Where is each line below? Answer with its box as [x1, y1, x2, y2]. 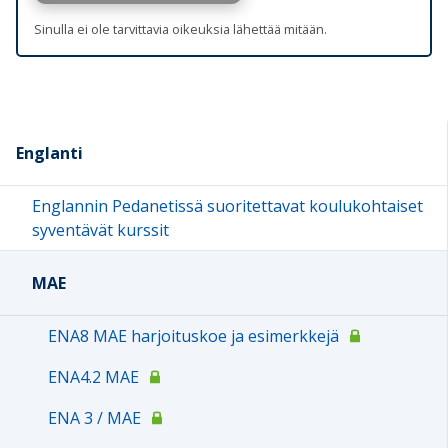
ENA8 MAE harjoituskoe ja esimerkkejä [48, 325, 339, 348]
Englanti [16, 142, 83, 165]
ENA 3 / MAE [48, 407, 141, 430]
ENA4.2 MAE [48, 366, 139, 389]
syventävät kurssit [32, 219, 169, 242]
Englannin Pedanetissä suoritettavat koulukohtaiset [32, 195, 423, 218]
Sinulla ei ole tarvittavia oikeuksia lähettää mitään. [34, 20, 327, 39]
